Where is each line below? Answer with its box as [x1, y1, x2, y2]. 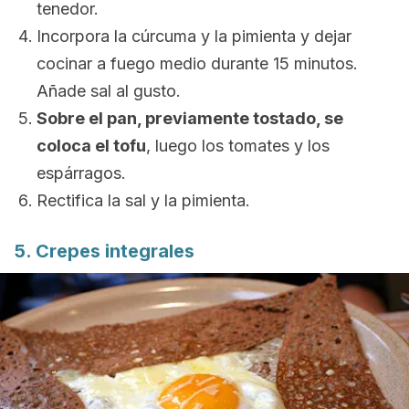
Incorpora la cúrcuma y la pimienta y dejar [37, 26, 351, 46]
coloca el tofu [37, 136, 146, 155]
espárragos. [37, 163, 126, 183]
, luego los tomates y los [146, 136, 330, 155]
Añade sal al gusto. [37, 81, 181, 100]
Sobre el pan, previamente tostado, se [37, 109, 343, 128]
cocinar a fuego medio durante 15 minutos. [37, 54, 358, 73]
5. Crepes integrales [15, 240, 194, 262]
